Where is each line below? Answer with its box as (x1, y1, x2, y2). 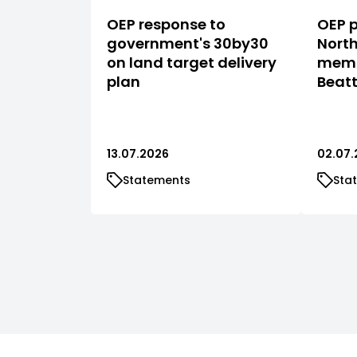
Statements (123, 171, 190, 188)
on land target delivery (107, 52, 277, 73)
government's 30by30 (107, 33, 269, 53)
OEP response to (107, 14, 226, 34)
